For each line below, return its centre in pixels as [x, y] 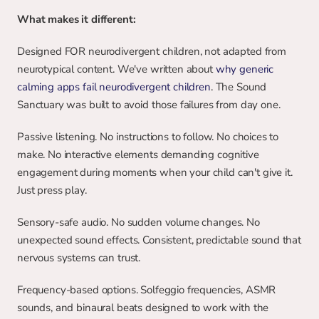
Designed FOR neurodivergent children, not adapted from [152, 51]
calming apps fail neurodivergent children [114, 87]
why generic [245, 69]
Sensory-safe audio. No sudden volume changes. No [138, 222]
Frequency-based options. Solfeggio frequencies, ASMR [147, 290]
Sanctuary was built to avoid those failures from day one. [149, 105]
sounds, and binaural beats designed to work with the [143, 308]
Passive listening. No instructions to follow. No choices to [148, 137]
